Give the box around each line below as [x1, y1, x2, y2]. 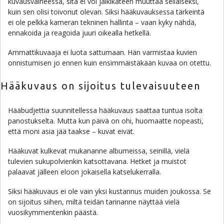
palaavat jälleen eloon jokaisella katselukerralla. [8, 167, 161, 176]
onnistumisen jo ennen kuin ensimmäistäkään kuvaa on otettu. [8, 58, 211, 67]
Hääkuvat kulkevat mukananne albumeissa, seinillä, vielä [8, 146, 189, 155]
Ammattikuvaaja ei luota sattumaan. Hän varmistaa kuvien [8, 47, 197, 57]
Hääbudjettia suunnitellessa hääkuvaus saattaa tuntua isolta [8, 105, 202, 115]
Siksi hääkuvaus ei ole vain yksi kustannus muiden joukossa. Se [8, 186, 211, 196]
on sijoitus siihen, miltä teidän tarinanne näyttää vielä [8, 197, 179, 206]
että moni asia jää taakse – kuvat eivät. [8, 126, 134, 136]
